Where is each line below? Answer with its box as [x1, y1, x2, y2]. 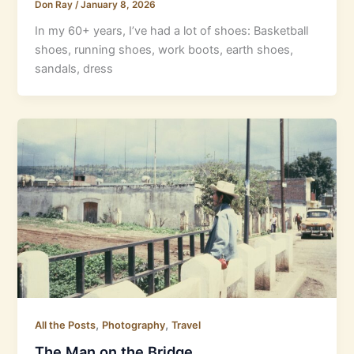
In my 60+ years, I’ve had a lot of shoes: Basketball [35, 23, 309, 38]
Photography [102, 318, 166, 331]
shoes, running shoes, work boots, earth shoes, [35, 42, 294, 57]
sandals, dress [35, 61, 114, 76]
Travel [171, 318, 201, 331]
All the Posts [35, 318, 96, 331]
